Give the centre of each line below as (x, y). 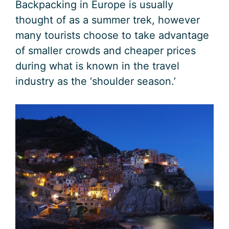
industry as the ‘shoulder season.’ (96, 82)
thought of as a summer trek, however (108, 20)
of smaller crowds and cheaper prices (106, 51)
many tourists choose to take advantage (112, 36)
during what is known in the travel (97, 66)
